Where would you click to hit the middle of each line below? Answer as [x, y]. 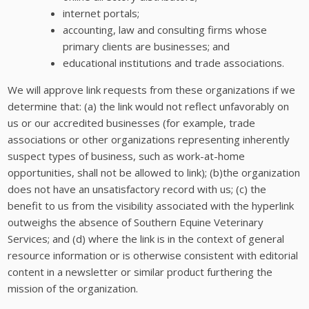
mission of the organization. [73, 289]
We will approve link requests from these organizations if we [152, 90]
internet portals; [101, 13]
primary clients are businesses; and [147, 47]
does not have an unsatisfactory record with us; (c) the [137, 189]
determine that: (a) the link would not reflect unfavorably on [149, 107]
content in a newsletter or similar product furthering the [140, 272]
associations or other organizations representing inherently [149, 140]
